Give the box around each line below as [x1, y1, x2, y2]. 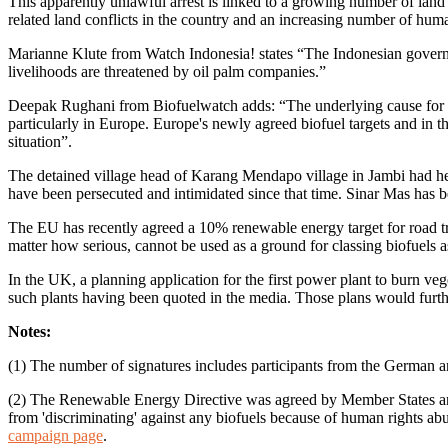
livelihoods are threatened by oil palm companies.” [8, 63, 326, 81]
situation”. [8, 133, 72, 151]
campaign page [8, 427, 103, 445]
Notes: [8, 323, 51, 341]
